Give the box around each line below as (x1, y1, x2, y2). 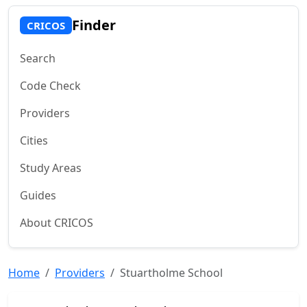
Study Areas (20, 160, 82, 175)
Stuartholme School (120, 265, 223, 280)
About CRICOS (20, 215, 93, 230)
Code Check (20, 78, 81, 93)
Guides (20, 188, 56, 203)
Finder (71, 16, 116, 34)
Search (20, 51, 56, 66)
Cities (20, 133, 48, 148)
